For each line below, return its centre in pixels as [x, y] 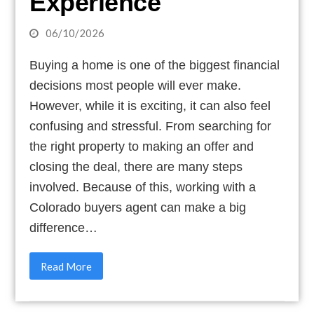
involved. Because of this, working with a [143, 187]
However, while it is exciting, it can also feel [150, 105]
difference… [64, 227]
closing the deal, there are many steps [136, 166]
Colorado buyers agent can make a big [138, 207]
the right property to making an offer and [142, 146]
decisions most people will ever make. [136, 85]
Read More [67, 266]
